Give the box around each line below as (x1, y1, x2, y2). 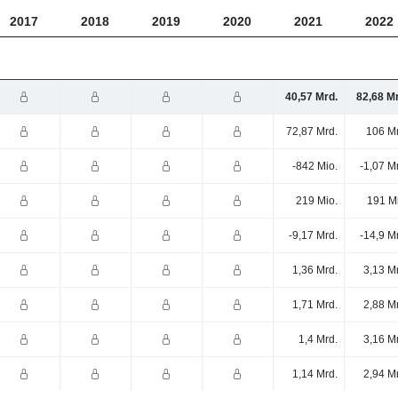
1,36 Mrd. (291, 264, 338, 277)
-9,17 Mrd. (288, 229, 338, 243)
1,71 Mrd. (291, 298, 338, 312)
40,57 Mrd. (284, 91, 338, 104)
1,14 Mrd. (291, 368, 338, 381)
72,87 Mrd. (285, 125, 338, 139)
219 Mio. (295, 195, 338, 208)
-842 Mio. (291, 160, 338, 173)
